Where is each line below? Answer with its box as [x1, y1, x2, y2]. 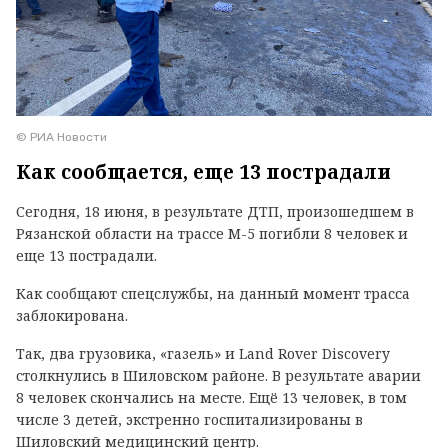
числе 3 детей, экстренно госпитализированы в [16, 409, 363, 429]
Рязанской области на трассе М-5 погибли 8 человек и [16, 223, 408, 243]
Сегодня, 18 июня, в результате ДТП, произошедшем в [16, 201, 414, 221]
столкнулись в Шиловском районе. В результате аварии [16, 365, 421, 385]
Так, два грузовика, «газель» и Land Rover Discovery [16, 343, 390, 363]
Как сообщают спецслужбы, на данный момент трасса [16, 283, 410, 303]
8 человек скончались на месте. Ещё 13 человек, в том [16, 387, 407, 407]
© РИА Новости [16, 129, 107, 144]
